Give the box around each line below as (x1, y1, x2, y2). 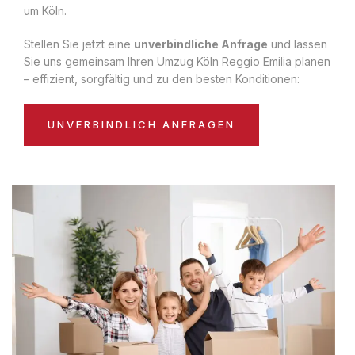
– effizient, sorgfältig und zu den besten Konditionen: (24, 71, 300, 86)
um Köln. (24, 3, 67, 17)
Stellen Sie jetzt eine (24, 36, 134, 51)
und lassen (268, 36, 327, 51)
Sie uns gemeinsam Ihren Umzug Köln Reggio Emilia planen (24, 54, 330, 68)
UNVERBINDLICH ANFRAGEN (48, 117, 235, 131)
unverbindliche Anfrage (134, 36, 268, 51)
